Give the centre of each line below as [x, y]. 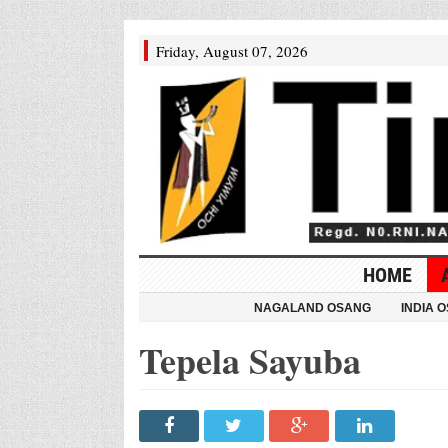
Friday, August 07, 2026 [231, 51]
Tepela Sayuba [249, 359]
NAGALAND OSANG [312, 307]
